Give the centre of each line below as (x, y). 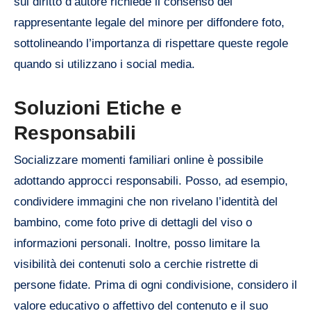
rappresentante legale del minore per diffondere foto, (149, 22)
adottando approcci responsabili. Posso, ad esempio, (151, 181)
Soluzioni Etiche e (98, 108)
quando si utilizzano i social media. (104, 64)
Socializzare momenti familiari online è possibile (138, 160)
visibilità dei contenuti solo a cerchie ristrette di (136, 264)
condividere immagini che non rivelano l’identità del (146, 202)
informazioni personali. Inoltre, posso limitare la (137, 244)
